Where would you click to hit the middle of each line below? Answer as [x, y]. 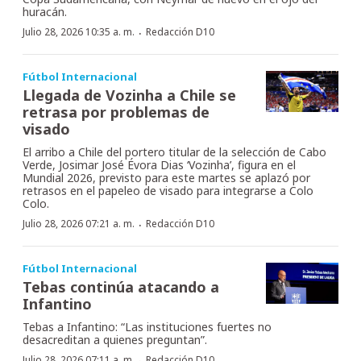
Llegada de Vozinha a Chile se [129, 95]
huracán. [45, 12]
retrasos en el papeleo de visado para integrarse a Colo [168, 191]
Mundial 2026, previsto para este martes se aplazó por [166, 178]
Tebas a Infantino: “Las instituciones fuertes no [147, 327]
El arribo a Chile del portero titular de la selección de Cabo [174, 152]
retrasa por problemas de [116, 112]
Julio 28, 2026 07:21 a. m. [79, 224]
